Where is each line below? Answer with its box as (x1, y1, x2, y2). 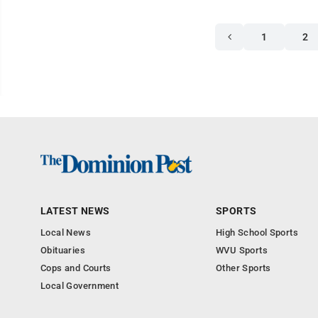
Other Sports (216, 263, 271, 273)
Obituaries (40, 245, 85, 256)
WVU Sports (216, 245, 268, 256)
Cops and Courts (40, 263, 111, 273)
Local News (40, 227, 91, 238)
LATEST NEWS (40, 205, 110, 216)
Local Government (40, 280, 119, 291)
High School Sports (216, 227, 299, 238)
